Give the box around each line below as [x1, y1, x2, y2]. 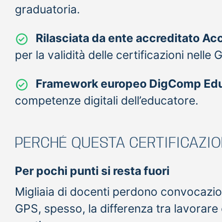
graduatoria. [15, 2, 80, 16]
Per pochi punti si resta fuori [15, 164, 169, 178]
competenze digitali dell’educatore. [15, 93, 198, 108]
